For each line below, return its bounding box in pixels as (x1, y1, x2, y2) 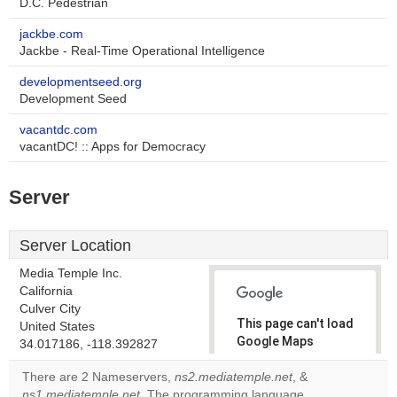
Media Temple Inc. (19, 267, 122, 280)
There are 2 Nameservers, (22, 370, 175, 384)
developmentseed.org (19, 75, 142, 89)
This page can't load (237, 316, 354, 331)
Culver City (19, 302, 81, 315)
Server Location (19, 237, 131, 254)
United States (19, 320, 95, 333)
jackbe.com (19, 27, 83, 41)
